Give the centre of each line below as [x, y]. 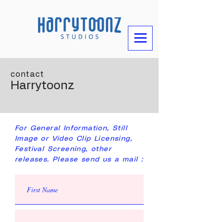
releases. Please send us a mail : [79, 160]
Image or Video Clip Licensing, [74, 139]
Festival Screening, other [63, 149]
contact [27, 74]
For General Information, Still [71, 128]
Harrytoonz [42, 86]
